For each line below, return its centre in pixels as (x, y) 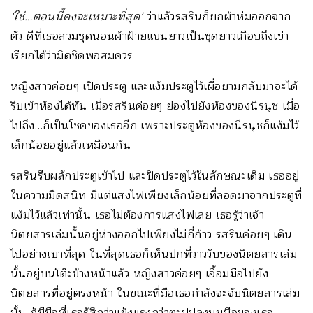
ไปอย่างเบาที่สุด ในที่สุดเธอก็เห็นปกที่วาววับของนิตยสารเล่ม (154, 254)
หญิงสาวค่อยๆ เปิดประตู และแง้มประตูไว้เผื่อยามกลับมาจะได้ (154, 86)
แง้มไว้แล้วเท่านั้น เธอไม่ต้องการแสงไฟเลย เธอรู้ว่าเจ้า (138, 215)
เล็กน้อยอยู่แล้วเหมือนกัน (71, 145)
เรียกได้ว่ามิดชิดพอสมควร (72, 56)
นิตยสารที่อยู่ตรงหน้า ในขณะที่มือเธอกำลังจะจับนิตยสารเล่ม (155, 293)
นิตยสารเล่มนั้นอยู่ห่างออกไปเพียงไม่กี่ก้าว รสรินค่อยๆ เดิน (152, 234)
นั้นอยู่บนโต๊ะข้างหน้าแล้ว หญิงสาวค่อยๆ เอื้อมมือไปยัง (139, 274)
